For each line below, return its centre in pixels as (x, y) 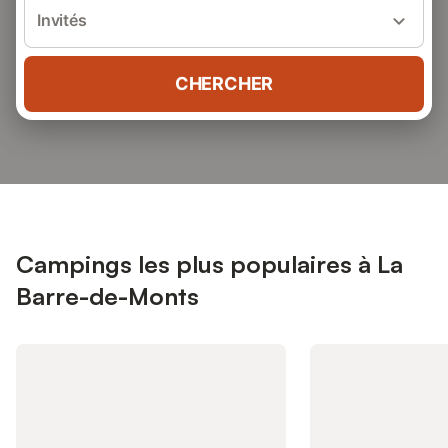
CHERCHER (224, 83)
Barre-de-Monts (107, 296)
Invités (62, 20)
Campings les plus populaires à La (209, 264)
